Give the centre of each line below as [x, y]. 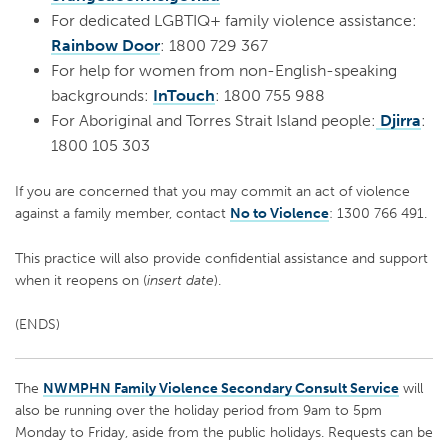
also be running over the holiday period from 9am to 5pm [198, 409]
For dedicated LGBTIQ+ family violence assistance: [234, 20]
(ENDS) [37, 324]
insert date [180, 279]
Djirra [398, 120]
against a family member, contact [122, 213]
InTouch [184, 95]
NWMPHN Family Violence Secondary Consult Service [221, 387]
